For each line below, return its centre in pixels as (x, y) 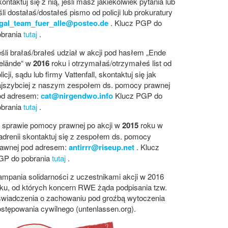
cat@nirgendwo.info (78, 96)
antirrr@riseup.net (103, 147)
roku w (152, 125)
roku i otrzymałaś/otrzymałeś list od (111, 63)
